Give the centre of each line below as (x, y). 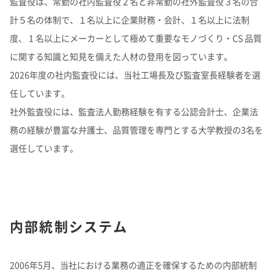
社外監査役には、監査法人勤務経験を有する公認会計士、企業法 (134, 111)
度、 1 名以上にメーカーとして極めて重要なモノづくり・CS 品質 (136, 38)
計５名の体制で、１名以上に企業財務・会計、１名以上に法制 (130, 20)
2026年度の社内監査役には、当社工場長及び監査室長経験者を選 (135, 75)
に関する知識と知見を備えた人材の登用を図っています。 (121, 56)
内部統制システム (69, 226)
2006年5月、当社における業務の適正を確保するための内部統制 (133, 265)
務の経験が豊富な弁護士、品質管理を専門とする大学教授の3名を (136, 130)
